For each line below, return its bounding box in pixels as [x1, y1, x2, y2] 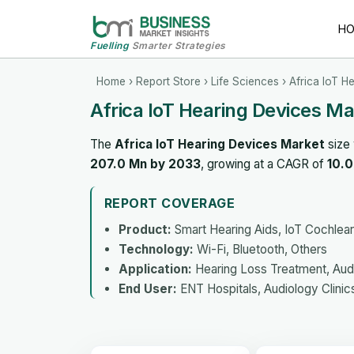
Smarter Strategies [129, 39, 226, 51]
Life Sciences [211, 74, 279, 88]
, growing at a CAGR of [201, 156, 327, 171]
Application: [119, 261, 192, 277]
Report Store [136, 74, 201, 88]
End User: [119, 281, 177, 296]
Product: [119, 221, 171, 237]
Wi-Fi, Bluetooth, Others [194, 241, 327, 257]
